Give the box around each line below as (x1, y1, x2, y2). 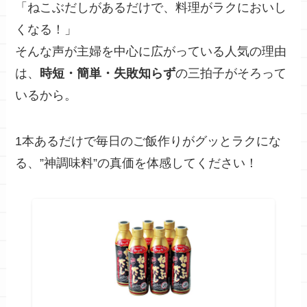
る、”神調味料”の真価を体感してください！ (15, 156, 258, 171)
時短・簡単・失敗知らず (40, 66, 176, 80)
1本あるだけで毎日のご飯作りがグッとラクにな (15, 134, 282, 149)
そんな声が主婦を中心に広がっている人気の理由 (15, 44, 287, 58)
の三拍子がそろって (175, 66, 287, 80)
